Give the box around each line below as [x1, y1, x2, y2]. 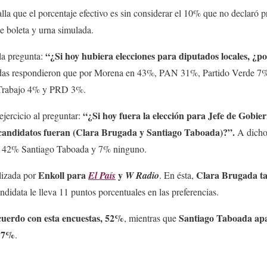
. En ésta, [159, 168, 196, 181]
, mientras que [124, 211, 179, 224]
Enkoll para [38, 167, 88, 182]
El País [88, 168, 116, 182]
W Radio [125, 168, 159, 182]
